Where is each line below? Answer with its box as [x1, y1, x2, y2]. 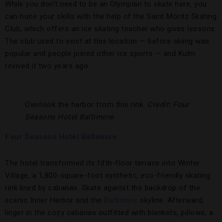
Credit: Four [147, 100, 189, 109]
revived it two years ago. [5, 61, 90, 70]
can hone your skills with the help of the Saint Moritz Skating [5, 12, 217, 21]
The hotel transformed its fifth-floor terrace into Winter [5, 159, 200, 167]
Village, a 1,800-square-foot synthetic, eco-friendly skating [5, 171, 210, 180]
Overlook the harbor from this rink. [25, 100, 147, 109]
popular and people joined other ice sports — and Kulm [5, 49, 196, 58]
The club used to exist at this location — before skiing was [5, 37, 210, 46]
